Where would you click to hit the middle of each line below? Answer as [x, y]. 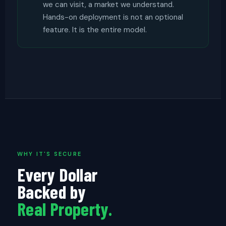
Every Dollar [58, 174]
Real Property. [65, 209]
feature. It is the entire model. [95, 30]
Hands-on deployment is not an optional [113, 17]
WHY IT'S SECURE [49, 154]
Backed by [52, 191]
